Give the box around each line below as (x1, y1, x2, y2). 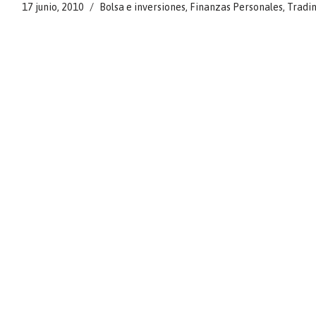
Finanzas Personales (189, 1, 283, 13)
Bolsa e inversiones (99, 1, 186, 13)
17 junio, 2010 (21, 1, 84, 13)
